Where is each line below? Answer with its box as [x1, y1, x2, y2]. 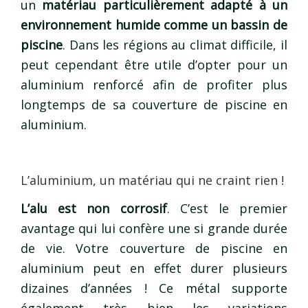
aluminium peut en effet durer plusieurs [21, 259, 287, 276]
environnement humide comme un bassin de [21, 16, 287, 34]
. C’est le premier [166, 199, 287, 217]
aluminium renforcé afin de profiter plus [21, 76, 287, 93]
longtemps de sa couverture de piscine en [21, 96, 287, 113]
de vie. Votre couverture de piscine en [21, 239, 287, 256]
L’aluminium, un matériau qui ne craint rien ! [21, 172, 284, 189]
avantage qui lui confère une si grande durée [21, 219, 287, 236]
